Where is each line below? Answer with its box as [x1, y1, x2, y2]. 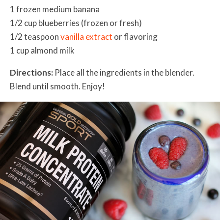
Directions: [10, 67, 53, 78]
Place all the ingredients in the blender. [53, 67, 194, 78]
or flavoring [112, 31, 158, 42]
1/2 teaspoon [10, 31, 60, 42]
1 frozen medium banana [10, 3, 100, 14]
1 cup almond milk [10, 45, 75, 55]
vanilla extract [60, 31, 112, 42]
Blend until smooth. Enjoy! [10, 81, 105, 91]
